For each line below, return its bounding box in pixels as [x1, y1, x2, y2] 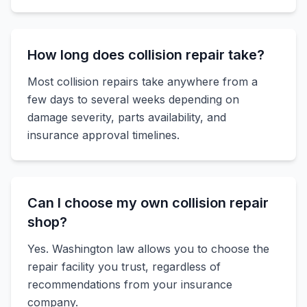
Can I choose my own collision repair [27, 195, 269, 211]
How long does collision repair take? [27, 47, 265, 63]
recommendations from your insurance [27, 278, 232, 291]
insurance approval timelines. [27, 128, 180, 142]
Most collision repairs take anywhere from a [27, 75, 258, 88]
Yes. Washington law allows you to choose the [27, 242, 269, 256]
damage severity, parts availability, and [27, 110, 226, 124]
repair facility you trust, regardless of [27, 260, 221, 273]
